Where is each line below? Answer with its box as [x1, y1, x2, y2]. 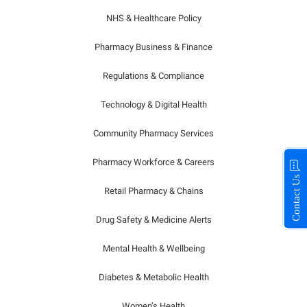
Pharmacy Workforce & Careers [93, 157, 214, 167]
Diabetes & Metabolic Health [98, 272, 209, 282]
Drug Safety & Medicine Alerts [95, 214, 212, 225]
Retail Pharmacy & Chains [103, 186, 204, 196]
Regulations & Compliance [103, 71, 204, 81]
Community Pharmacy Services [93, 128, 214, 138]
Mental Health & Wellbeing [102, 243, 205, 254]
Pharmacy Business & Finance [95, 42, 212, 52]
